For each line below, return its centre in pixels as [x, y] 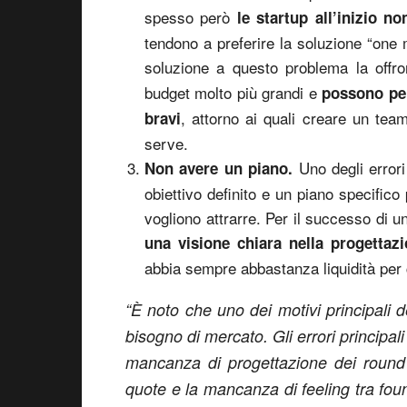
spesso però [191, 17]
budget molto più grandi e [233, 92]
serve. [166, 143]
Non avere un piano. [222, 168]
